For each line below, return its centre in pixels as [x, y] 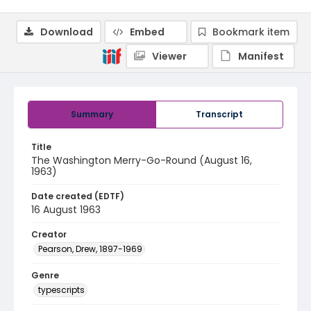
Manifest [261, 56]
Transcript [219, 114]
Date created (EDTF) [78, 196]
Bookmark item [251, 32]
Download [67, 32]
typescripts [61, 290]
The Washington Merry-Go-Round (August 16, [142, 160]
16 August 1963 [66, 210]
